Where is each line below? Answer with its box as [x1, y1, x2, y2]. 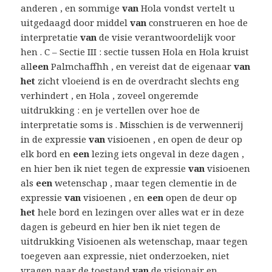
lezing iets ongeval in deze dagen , [89, 148, 245, 160]
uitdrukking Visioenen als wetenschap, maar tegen [21, 235, 248, 248]
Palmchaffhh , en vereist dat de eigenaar [49, 60, 234, 73]
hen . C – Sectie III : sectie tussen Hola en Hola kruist [21, 46, 250, 58]
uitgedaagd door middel [21, 16, 131, 29]
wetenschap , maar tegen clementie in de [52, 177, 237, 189]
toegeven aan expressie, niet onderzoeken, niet [21, 250, 230, 262]
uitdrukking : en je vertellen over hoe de [21, 104, 200, 117]
